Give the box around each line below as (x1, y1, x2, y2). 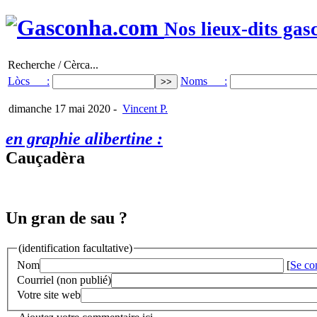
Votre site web (17, 289, 81, 301)
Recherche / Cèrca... (8, 58, 98, 71)
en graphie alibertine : (6, 129, 163, 148)
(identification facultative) (18, 241, 132, 254)
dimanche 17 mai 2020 (6, 102, 110, 115)
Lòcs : (8, 74, 50, 87)
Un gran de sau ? (6, 208, 127, 227)
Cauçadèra (6, 148, 85, 167)
